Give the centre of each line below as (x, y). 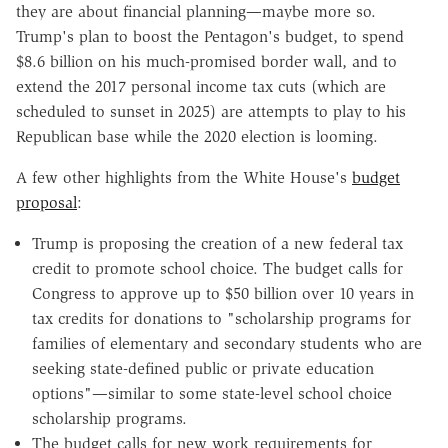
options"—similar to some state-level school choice (212, 393)
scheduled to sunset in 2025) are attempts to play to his (211, 111)
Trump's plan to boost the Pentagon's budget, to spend (210, 36)
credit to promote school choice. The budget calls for (217, 268)
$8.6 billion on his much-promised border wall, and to (206, 61)
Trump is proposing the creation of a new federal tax (217, 243)
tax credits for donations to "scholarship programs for (221, 318)
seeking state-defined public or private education (203, 368)
